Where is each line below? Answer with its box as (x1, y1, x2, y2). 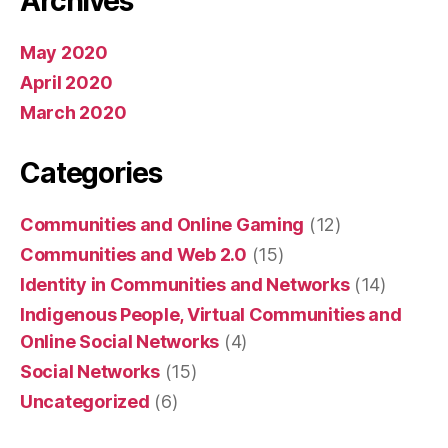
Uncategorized (20, 391, 150, 412)
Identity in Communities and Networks (20, 274, 350, 295)
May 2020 (20, 42, 108, 63)
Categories (20, 156, 162, 190)
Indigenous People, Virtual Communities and (20, 304, 402, 325)
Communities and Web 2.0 (20, 244, 247, 265)
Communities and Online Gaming (20, 214, 305, 235)
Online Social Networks (20, 331, 220, 352)
